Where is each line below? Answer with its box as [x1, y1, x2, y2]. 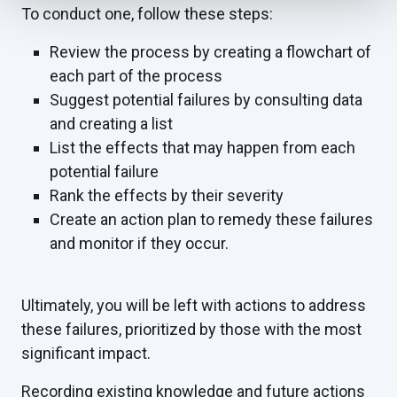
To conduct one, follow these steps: [21, 4, 273, 24]
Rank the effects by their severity [50, 186, 284, 206]
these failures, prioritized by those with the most [21, 320, 362, 339]
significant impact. [21, 344, 151, 363]
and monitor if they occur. [50, 234, 229, 253]
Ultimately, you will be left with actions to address [21, 296, 366, 315]
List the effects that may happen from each [50, 138, 355, 158]
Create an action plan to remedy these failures [50, 210, 373, 230]
